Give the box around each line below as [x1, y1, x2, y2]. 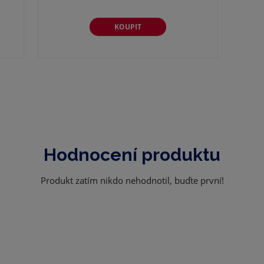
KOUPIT [114, 21, 141, 32]
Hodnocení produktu [44, 144, 220, 166]
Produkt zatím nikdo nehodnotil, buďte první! [40, 174, 224, 187]
